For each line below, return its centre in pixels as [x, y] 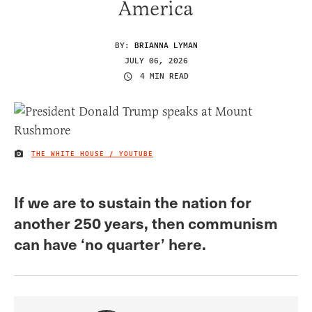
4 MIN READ [164, 77]
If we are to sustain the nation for [133, 201]
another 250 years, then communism [146, 222]
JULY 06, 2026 [156, 61]
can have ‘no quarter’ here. [110, 243]
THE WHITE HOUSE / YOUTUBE [92, 154]
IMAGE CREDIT [42, 156]
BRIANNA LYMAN [166, 45]
